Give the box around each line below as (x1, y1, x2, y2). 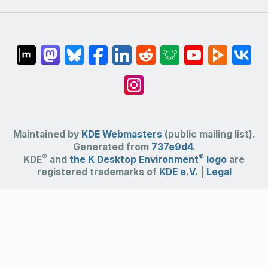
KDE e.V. (159, 166, 198, 178)
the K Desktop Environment (69, 154, 199, 166)
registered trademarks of (36, 166, 159, 178)
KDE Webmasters (81, 129, 162, 141)
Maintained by (13, 129, 81, 141)
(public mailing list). (162, 129, 255, 141)
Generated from (72, 141, 151, 153)
